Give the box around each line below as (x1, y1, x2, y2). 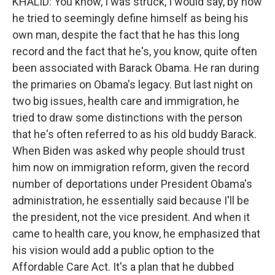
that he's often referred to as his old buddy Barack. (12, 127, 257, 141)
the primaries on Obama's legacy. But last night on (12, 77, 253, 91)
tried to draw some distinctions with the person (12, 110, 242, 124)
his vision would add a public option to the (12, 243, 214, 257)
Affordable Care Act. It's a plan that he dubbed (12, 260, 234, 273)
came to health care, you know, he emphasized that (12, 227, 260, 240)
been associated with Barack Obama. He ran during (12, 61, 259, 74)
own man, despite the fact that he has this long (12, 28, 239, 41)
